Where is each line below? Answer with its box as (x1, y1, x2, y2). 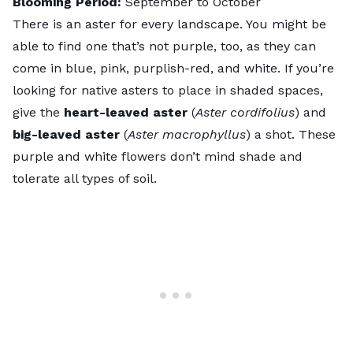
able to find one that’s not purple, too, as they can (13, 38, 316, 54)
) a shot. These (246, 126, 336, 142)
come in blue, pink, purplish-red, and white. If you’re (13, 60, 334, 76)
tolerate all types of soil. (13, 170, 157, 186)
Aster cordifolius (195, 104, 295, 120)
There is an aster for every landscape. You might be (13, 16, 326, 32)
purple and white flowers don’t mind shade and (13, 148, 303, 164)
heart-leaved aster (64, 104, 188, 120)
